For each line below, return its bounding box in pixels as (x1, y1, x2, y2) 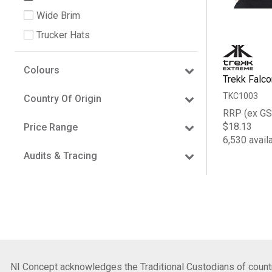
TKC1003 (222, 91, 258, 101)
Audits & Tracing (24, 149, 97, 161)
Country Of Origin (24, 92, 101, 104)
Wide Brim (36, 9, 80, 21)
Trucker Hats (36, 29, 90, 41)
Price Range (24, 121, 78, 133)
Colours (24, 64, 59, 76)
